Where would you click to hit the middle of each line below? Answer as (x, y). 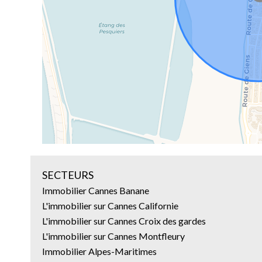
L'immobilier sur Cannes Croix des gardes (124, 221)
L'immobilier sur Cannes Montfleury (113, 236)
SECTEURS (68, 175)
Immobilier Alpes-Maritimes (99, 251)
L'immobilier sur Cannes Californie (110, 206)
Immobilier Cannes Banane (96, 190)
